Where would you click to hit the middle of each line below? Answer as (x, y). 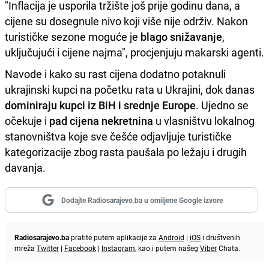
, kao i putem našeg (168, 248)
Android (171, 237)
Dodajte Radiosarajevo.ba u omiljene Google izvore (142, 200)
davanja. (25, 167)
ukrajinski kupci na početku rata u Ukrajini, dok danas (130, 89)
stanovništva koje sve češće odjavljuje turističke (118, 136)
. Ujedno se (222, 105)
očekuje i (27, 120)
